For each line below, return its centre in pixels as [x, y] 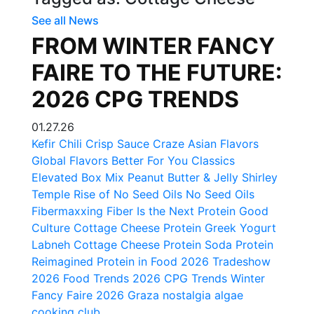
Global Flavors [70, 161]
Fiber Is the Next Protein [171, 211]
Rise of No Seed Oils [128, 194]
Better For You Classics [173, 161]
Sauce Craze [151, 144]
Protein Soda [198, 245]
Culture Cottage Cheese [96, 228]
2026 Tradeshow [226, 261]
